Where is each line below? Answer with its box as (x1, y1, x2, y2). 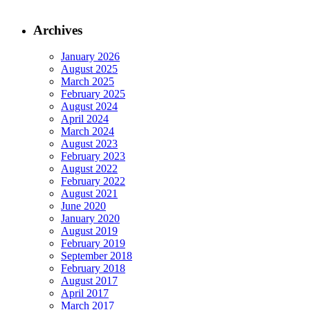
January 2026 (61, 51, 120, 63)
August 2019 (61, 225, 118, 237)
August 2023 (61, 138, 118, 150)
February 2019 (61, 237, 125, 250)
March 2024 (61, 125, 114, 138)
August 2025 (61, 63, 118, 75)
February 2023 (61, 150, 125, 163)
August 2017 (61, 275, 118, 287)
